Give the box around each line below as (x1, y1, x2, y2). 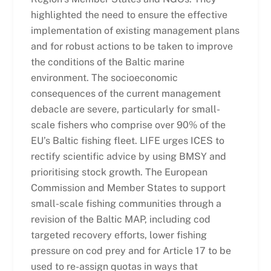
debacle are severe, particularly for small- (30, 103, 220, 116)
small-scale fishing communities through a (30, 198, 221, 210)
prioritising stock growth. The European (30, 166, 207, 178)
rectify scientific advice (30, 151, 139, 163)
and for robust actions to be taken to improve (30, 41, 233, 53)
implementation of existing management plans (30, 25, 240, 37)
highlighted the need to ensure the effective (30, 9, 227, 21)
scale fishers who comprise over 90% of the (30, 119, 226, 131)
